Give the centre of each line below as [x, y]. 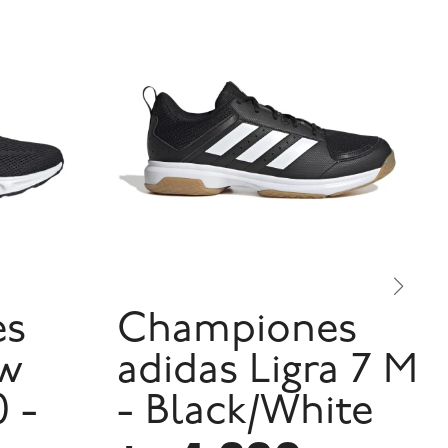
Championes [237, 330]
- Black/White [245, 412]
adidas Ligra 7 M [267, 371]
